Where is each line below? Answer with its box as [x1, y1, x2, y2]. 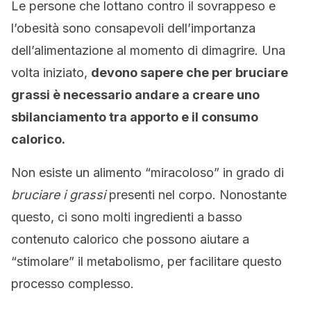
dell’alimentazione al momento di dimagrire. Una [11, 43, 285, 58]
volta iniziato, [11, 65, 91, 80]
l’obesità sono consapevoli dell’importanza [11, 21, 255, 35]
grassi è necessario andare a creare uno [11, 87, 260, 102]
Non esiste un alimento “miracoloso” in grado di [11, 165, 284, 180]
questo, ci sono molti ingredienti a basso [11, 210, 242, 224]
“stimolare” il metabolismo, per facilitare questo [11, 254, 282, 269]
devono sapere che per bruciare [91, 65, 288, 80]
